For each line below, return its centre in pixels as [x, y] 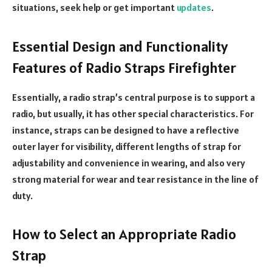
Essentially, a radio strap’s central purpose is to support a [134, 97]
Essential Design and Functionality [120, 46]
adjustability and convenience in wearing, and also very [129, 162]
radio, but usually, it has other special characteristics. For [133, 113]
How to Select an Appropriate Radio [124, 234]
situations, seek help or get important [94, 8]
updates [194, 8]
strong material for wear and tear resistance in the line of [135, 179]
